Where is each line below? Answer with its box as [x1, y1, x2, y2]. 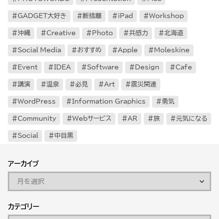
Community [18, 115, 56, 122]
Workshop [149, 13, 184, 20]
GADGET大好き [18, 13, 66, 20]
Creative [46, 30, 76, 37]
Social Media [18, 47, 61, 54]
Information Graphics [72, 98, 146, 105]
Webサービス [72, 115, 111, 122]
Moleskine [154, 47, 190, 54]
